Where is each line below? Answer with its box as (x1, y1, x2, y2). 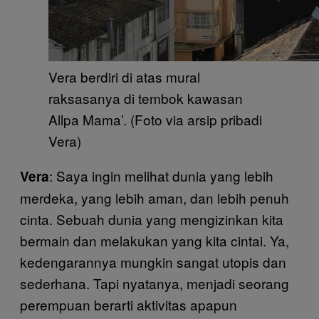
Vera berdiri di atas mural (48, 67, 200, 86)
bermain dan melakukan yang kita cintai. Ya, (20, 231, 289, 250)
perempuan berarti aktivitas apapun (20, 295, 237, 314)
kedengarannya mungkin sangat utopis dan (20, 252, 286, 271)
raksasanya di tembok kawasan (48, 88, 243, 108)
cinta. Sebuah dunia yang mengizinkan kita (20, 209, 283, 229)
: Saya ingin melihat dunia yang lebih (49, 166, 273, 185)
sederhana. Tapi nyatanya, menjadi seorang (20, 273, 289, 293)
